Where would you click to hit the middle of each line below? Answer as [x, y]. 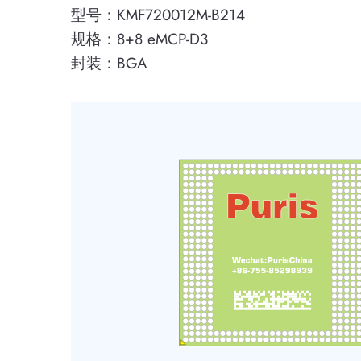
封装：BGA [109, 63]
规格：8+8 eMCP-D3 [139, 39]
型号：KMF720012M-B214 [158, 15]
